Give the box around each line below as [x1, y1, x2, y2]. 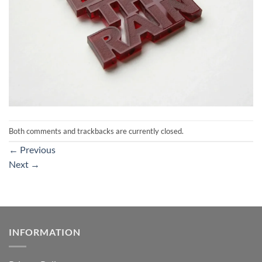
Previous [18, 144, 56, 156]
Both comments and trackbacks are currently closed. [9, 126, 184, 136]
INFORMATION [9, 226, 81, 238]
